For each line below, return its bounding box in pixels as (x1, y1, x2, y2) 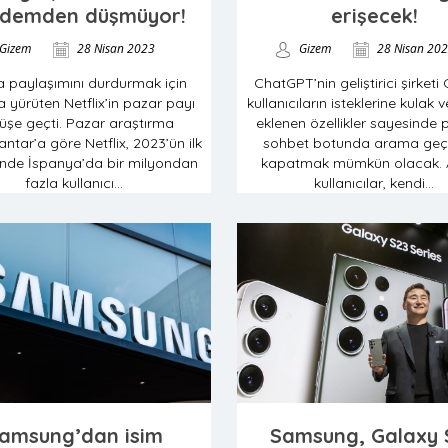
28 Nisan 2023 (74, 40, 155, 57)
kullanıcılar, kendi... (314, 174, 434, 192)
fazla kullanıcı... (25, 174, 123, 192)
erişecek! (330, 3, 418, 28)
